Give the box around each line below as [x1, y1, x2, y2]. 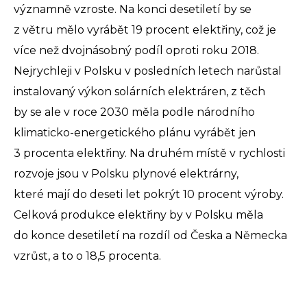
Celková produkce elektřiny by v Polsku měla [14, 208, 263, 222]
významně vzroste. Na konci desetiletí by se [14, 3, 251, 16]
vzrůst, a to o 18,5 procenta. [14, 249, 161, 263]
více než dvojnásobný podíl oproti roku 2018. [14, 44, 259, 58]
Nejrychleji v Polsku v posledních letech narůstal [14, 64, 282, 78]
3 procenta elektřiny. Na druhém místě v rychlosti [14, 147, 285, 160]
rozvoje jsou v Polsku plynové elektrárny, [14, 167, 238, 181]
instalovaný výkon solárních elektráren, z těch [14, 85, 265, 99]
